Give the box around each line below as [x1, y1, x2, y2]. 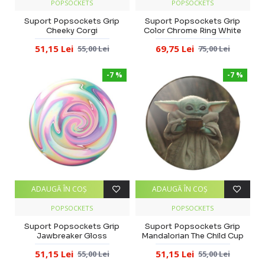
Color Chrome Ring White [144, 25, 242, 35]
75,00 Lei [198, 43, 230, 54]
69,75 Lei [155, 42, 194, 54]
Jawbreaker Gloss [37, 230, 108, 241]
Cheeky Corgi [46, 25, 98, 35]
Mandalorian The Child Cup [141, 230, 244, 241]
